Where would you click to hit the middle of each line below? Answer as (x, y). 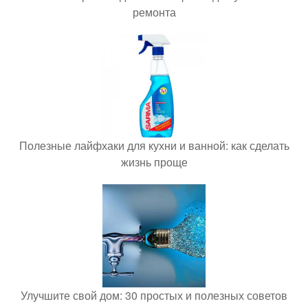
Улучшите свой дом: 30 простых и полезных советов (154, 295)
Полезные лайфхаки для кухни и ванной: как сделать (154, 145)
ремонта (154, 12)
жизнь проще (154, 162)
